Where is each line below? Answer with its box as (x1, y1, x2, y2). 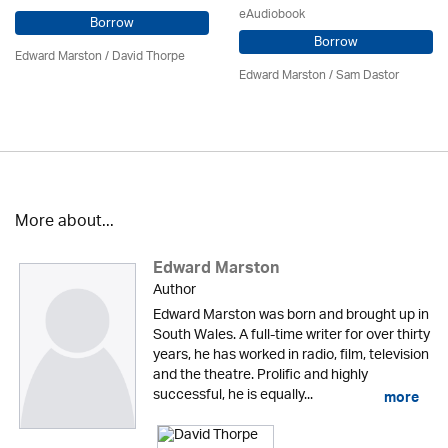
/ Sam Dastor (326, 62, 399, 89)
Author (152, 275, 196, 306)
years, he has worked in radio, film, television (152, 340, 429, 371)
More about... (15, 206, 114, 239)
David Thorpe (112, 43, 185, 70)
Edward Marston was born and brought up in (152, 300, 429, 331)
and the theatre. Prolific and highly (152, 360, 368, 391)
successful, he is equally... (152, 380, 313, 411)
